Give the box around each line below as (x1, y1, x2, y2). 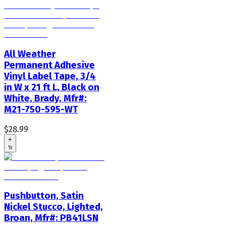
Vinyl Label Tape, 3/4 (4, 70, 96, 82)
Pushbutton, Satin (4, 190, 84, 202)
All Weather (4, 48, 55, 60)
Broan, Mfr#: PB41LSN (4, 212, 98, 224)
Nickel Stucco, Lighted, (4, 201, 103, 213)
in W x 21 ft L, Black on (4, 81, 99, 93)
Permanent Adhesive (4, 59, 95, 71)
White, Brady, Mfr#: (4, 92, 87, 104)
